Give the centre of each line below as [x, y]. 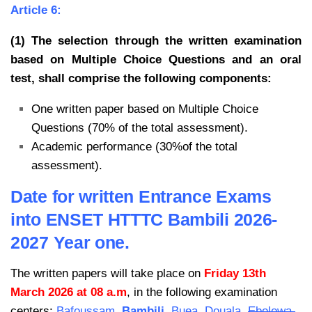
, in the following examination [202, 292]
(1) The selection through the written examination [156, 40]
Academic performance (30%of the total [134, 146]
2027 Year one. [70, 242]
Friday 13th [233, 273]
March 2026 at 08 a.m [69, 292]
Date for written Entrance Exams [141, 196]
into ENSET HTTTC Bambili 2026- [144, 219]
